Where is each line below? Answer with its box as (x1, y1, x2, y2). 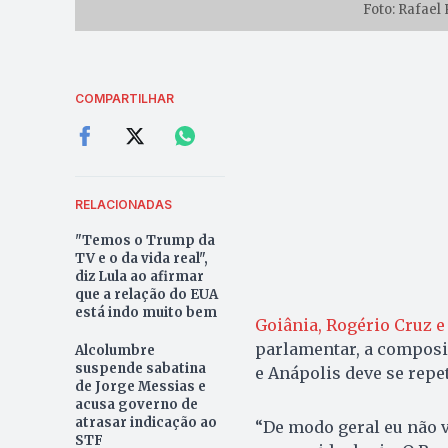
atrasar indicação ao (74, 413, 217, 431)
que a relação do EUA (74, 285, 218, 303)
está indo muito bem (74, 303, 217, 321)
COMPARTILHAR (74, 90, 174, 106)
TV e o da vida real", (74, 249, 208, 267)
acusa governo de (74, 395, 198, 413)
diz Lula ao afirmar (74, 267, 204, 285)
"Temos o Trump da (74, 231, 215, 249)
